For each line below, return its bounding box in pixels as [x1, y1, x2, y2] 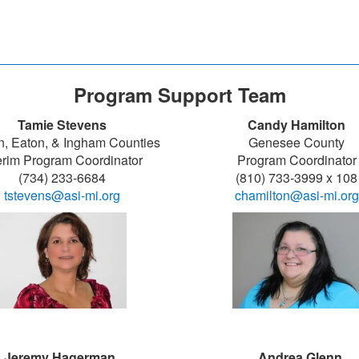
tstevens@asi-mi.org [4, 185, 121, 204]
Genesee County [248, 132, 345, 151]
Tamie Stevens [18, 115, 107, 134]
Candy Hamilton [248, 115, 346, 134]
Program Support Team [73, 80, 286, 108]
